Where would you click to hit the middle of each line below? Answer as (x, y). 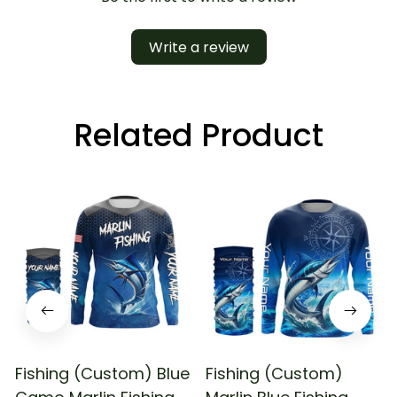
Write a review (198, 47)
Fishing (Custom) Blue (102, 373)
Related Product (198, 135)
